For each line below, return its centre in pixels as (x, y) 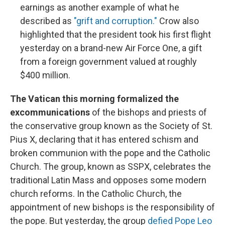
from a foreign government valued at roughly (108, 62)
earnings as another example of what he (100, 8)
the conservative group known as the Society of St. (111, 126)
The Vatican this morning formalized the (94, 99)
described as (47, 21)
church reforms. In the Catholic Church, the (96, 194)
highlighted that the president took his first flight (116, 35)
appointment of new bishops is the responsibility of (113, 207)
